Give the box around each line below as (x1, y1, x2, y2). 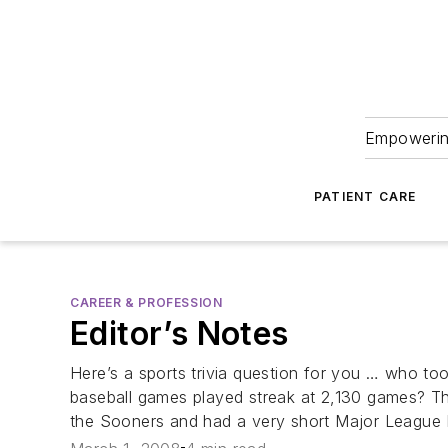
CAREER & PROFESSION (70, 295, 223, 310)
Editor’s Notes (70, 314, 289, 353)
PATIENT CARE (313, 189, 417, 204)
